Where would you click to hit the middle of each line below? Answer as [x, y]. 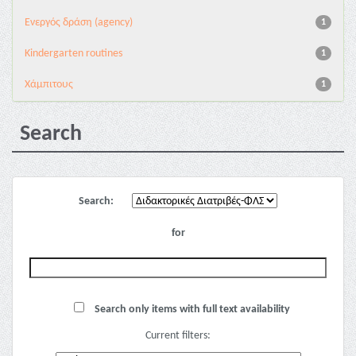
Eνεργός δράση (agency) [79, 23]
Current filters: [178, 336]
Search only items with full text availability [191, 310]
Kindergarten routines [74, 54]
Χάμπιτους [49, 85]
